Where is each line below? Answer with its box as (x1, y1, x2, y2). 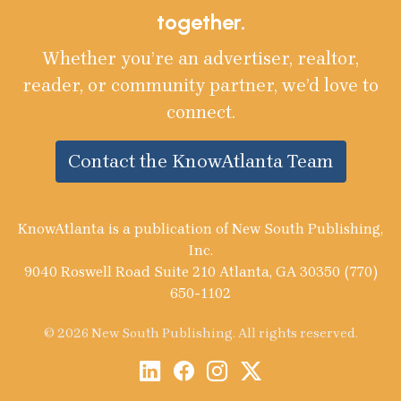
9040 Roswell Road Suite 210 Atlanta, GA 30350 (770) (23, 263, 378, 281)
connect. (166, 102, 235, 124)
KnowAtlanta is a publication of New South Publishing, (18, 220, 383, 238)
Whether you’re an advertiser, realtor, (42, 48, 359, 70)
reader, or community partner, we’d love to (22, 75, 379, 97)
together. (156, 9, 245, 36)
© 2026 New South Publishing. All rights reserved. (43, 325, 358, 342)
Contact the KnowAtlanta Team (67, 150, 334, 173)
